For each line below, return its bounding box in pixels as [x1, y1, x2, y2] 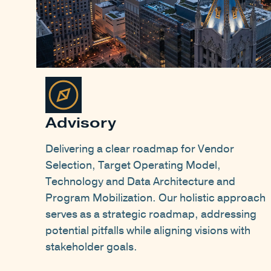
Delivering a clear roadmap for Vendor [45, 142, 234, 157]
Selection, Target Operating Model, [45, 158, 221, 173]
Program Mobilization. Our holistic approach [45, 191, 266, 206]
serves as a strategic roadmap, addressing [45, 207, 256, 222]
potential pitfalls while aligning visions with [45, 223, 250, 238]
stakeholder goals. [45, 240, 137, 255]
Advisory [45, 114, 116, 132]
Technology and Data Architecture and [45, 174, 235, 189]
